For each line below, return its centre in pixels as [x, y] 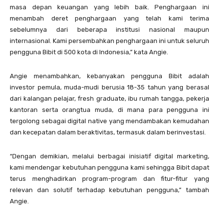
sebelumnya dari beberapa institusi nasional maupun [109, 30]
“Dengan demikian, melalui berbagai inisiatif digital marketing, [109, 156]
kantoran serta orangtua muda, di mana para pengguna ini [109, 110]
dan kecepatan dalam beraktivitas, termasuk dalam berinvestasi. [108, 132]
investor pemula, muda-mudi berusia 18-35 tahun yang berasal [109, 87]
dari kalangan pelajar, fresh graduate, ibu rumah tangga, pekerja [109, 99]
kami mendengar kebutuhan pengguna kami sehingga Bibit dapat [109, 167]
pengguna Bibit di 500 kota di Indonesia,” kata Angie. [89, 52]
